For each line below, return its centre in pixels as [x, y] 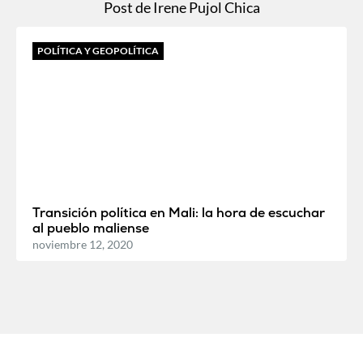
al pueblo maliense [91, 228]
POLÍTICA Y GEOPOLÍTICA [98, 51]
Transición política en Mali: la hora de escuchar [179, 213]
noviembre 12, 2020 [83, 245]
